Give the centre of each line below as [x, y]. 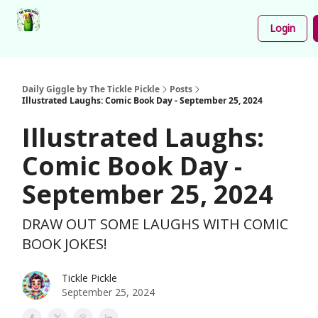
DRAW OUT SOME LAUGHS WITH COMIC [155, 224]
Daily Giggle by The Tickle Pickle [91, 89]
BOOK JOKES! [65, 244]
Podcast [158, 17]
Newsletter [108, 21]
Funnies [215, 39]
